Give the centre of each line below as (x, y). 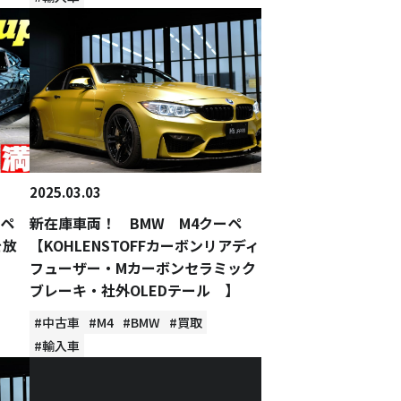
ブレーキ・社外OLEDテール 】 (135, 290)
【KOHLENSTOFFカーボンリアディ (145, 245)
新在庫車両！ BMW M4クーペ (143, 223)
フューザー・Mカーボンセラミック (143, 268)
